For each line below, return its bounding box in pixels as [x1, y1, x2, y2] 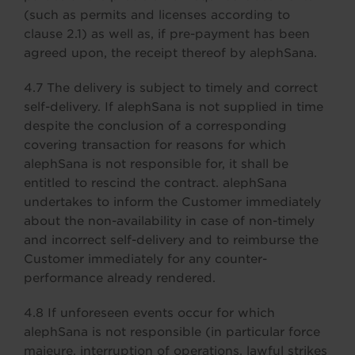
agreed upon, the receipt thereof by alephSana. [24, 46, 317, 60]
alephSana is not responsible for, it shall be [24, 157, 288, 171]
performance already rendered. [24, 271, 216, 285]
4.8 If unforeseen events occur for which [24, 306, 275, 320]
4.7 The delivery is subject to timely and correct [24, 81, 318, 95]
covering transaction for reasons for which [24, 138, 286, 152]
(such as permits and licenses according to [24, 8, 290, 22]
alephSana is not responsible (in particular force [24, 325, 320, 339]
